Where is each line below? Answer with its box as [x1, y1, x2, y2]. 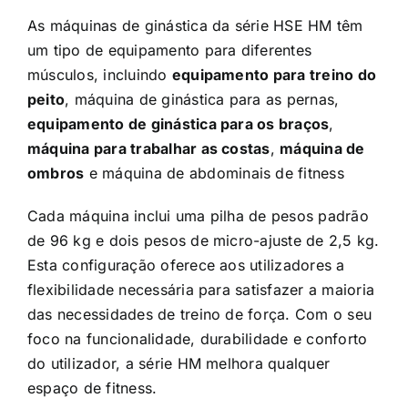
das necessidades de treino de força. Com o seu [27, 305, 372, 323]
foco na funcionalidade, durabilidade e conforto [27, 330, 368, 348]
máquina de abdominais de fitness [102, 164, 344, 182]
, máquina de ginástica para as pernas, [65, 90, 340, 108]
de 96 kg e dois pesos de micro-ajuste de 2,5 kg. [27, 231, 380, 250]
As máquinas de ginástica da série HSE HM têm [27, 16, 363, 35]
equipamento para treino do [171, 66, 377, 84]
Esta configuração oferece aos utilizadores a [27, 256, 345, 274]
